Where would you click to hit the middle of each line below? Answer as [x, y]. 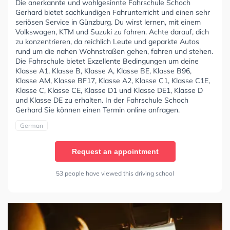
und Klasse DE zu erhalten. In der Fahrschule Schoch [102, 100]
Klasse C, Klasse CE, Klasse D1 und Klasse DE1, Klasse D [109, 91]
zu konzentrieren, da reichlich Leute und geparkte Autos [107, 42]
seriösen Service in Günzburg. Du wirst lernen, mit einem [108, 22]
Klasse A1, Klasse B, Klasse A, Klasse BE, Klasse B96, [103, 71]
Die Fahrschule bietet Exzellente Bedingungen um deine [107, 61]
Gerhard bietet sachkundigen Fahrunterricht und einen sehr [113, 13]
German [32, 126]
